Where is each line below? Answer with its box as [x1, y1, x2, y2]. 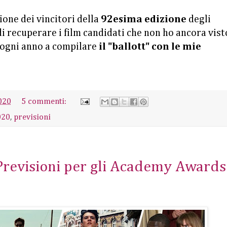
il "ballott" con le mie [99, 42, 201, 52]
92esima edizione [101, 14, 188, 24]
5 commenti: [21, 97, 69, 106]
